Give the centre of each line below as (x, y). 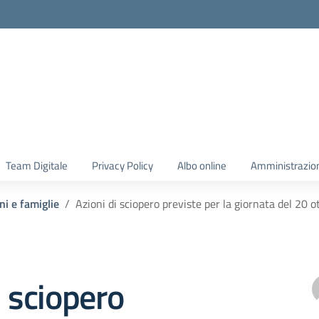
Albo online (202, 166)
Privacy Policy (122, 166)
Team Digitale (37, 166)
